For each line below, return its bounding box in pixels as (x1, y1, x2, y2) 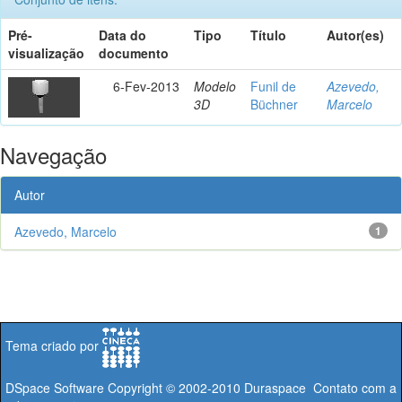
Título (250, 25, 286, 44)
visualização (8, 43, 84, 62)
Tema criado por (5, 336, 102, 354)
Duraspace (244, 378, 306, 397)
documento (99, 43, 169, 62)
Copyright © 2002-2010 (104, 378, 244, 397)
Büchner (250, 94, 298, 113)
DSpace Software (5, 378, 104, 397)
